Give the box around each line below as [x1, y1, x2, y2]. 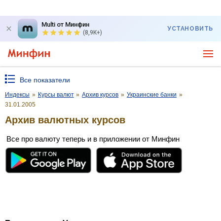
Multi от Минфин [41, 21, 89, 28]
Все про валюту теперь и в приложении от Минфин [6, 134, 180, 143]
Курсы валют [37, 91, 74, 98]
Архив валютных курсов [5, 114, 125, 125]
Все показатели [20, 76, 70, 84]
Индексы [5, 91, 30, 98]
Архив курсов [82, 91, 119, 98]
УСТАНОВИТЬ [167, 25, 213, 32]
